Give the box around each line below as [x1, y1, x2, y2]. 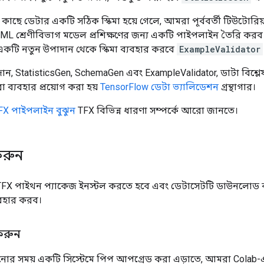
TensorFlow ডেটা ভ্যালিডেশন [100, 81, 219, 93]
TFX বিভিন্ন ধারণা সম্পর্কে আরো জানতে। [75, 105, 238, 116]
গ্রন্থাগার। [219, 81, 256, 93]
